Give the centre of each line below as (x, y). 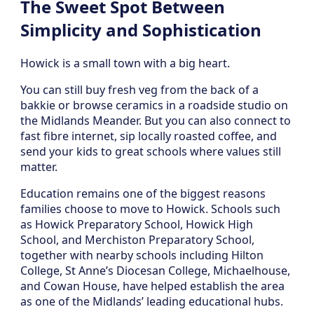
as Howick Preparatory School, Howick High (137, 224)
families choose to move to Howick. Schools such (150, 209)
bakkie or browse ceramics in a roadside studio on (154, 105)
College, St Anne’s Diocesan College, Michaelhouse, (155, 270)
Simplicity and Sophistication (141, 29)
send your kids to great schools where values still (151, 151)
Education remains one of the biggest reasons (143, 193)
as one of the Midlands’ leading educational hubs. (152, 301)
